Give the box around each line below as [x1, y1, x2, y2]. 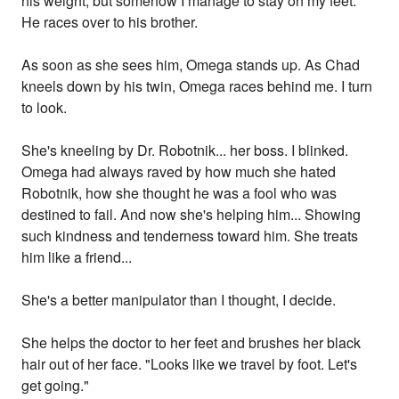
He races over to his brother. [21, 12, 199, 33]
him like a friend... [21, 247, 133, 268]
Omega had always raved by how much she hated [21, 161, 337, 183]
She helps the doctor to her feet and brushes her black [21, 332, 362, 354]
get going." [21, 375, 90, 396]
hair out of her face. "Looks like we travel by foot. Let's [21, 354, 358, 375]
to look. [21, 97, 68, 118]
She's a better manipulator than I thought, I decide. [21, 289, 337, 311]
